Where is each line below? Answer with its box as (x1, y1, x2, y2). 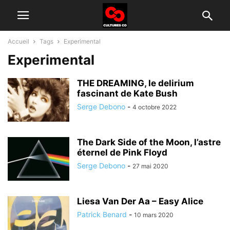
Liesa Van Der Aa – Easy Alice (77, 196, 203, 206)
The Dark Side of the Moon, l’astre (77, 137, 221, 147)
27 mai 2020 (132, 162, 168, 170)
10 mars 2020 (134, 211, 174, 219)
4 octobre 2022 (132, 103, 177, 111)
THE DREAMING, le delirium (77, 78, 194, 88)
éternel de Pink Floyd (77, 147, 167, 158)
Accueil (8, 37, 29, 45)
